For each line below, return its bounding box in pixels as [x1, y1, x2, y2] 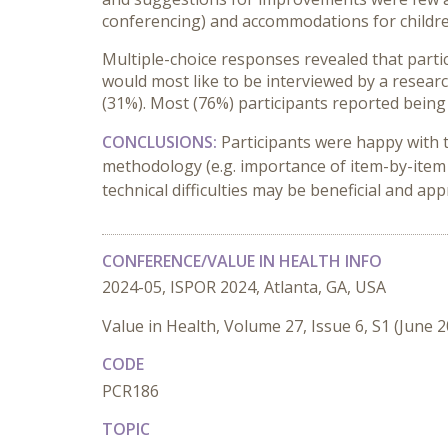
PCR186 [102, 380, 159, 402]
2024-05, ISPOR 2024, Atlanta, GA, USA [102, 276, 386, 298]
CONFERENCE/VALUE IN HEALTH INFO [102, 250, 382, 272]
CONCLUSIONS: [102, 131, 217, 153]
